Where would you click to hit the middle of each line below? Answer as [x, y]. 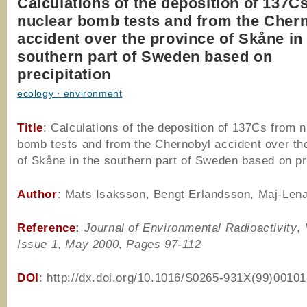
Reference [47, 228]
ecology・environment [70, 94]
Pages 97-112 [164, 244]
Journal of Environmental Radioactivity [191, 228]
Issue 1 [38, 244]
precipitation [64, 74]
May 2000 [92, 244]
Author [37, 194]
